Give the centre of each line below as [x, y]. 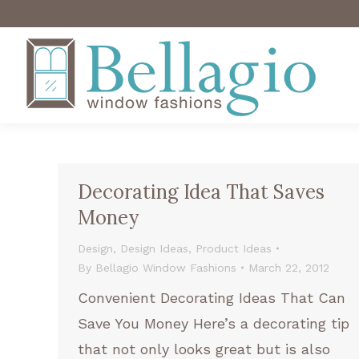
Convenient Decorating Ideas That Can [212, 298]
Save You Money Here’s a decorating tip [214, 323]
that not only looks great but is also [204, 349]
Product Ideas [234, 248]
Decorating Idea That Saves [201, 192]
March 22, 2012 [289, 268]
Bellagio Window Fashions [166, 268]
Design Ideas [154, 248]
